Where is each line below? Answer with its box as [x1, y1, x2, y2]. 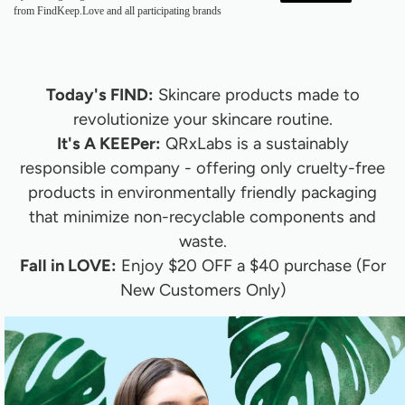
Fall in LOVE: [19, 256, 117, 277]
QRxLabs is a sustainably [160, 134, 349, 155]
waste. [178, 231, 227, 252]
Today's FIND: [45, 85, 154, 106]
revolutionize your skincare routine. [72, 109, 333, 130]
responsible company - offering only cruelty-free [20, 158, 385, 179]
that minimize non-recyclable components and [29, 207, 376, 228]
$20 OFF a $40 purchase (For [167, 256, 386, 277]
